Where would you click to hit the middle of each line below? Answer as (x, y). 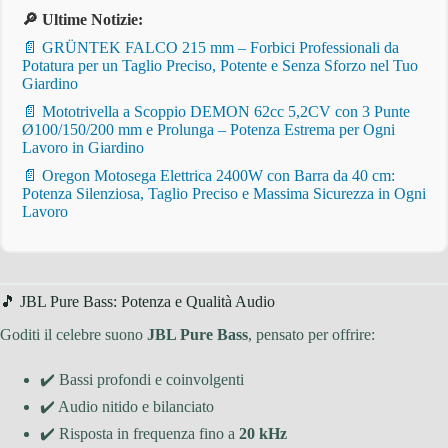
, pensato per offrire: (311, 334)
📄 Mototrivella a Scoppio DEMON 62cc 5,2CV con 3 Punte (216, 111)
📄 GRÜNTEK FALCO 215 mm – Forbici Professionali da (210, 47)
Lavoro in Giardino (83, 147)
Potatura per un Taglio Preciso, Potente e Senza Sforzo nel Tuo (220, 65)
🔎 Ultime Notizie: (82, 19)
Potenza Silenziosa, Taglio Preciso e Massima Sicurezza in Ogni (224, 193)
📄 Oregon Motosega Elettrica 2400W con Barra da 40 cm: (208, 175)
